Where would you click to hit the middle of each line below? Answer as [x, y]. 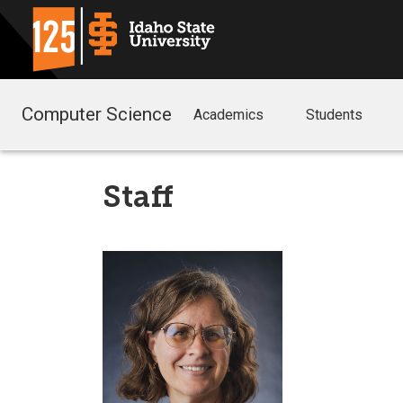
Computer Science [97, 114]
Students [335, 115]
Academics [228, 115]
